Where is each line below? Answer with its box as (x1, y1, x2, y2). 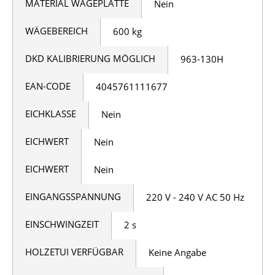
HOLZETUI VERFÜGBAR (25, 245, 123, 258)
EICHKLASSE (25, 107, 76, 120)
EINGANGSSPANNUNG (25, 190, 121, 203)
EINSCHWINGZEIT (25, 217, 99, 230)
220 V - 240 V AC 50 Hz (146, 190, 244, 203)
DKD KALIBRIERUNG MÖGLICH (25, 52, 155, 64)
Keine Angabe (149, 246, 206, 258)
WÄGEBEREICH (25, 24, 88, 37)
